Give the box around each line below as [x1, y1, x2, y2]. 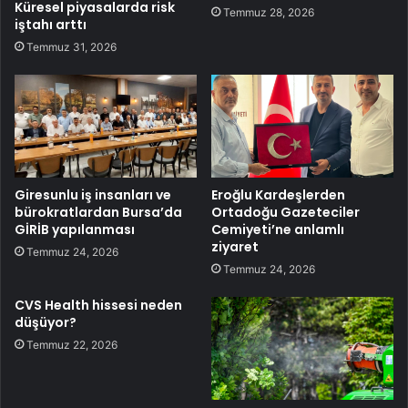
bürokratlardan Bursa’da [15, 202, 182, 221]
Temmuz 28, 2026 [223, 5, 314, 19]
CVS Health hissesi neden [15, 295, 182, 314]
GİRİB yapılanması [15, 219, 135, 239]
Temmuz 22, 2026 [26, 337, 117, 352]
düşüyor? [15, 312, 76, 331]
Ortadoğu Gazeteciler [211, 202, 360, 221]
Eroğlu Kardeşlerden [211, 185, 345, 204]
